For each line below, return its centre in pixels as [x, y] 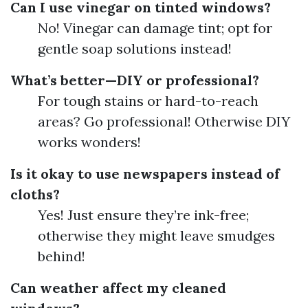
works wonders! [89, 142]
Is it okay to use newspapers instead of [145, 174]
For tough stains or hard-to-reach [148, 101]
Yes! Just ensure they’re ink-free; [143, 215]
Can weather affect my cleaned [118, 288]
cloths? [35, 194]
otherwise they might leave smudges [156, 235]
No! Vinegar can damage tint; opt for [155, 28]
